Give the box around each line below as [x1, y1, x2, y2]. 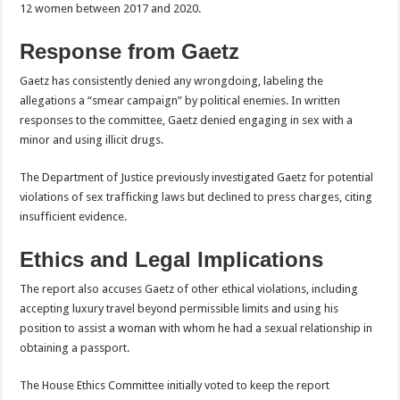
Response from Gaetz [20, 39, 240, 64]
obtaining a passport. [20, 341, 130, 355]
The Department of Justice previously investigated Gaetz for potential [20, 171, 374, 185]
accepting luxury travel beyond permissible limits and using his [20, 302, 339, 316]
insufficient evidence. [20, 210, 128, 224]
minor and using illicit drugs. [20, 133, 164, 147]
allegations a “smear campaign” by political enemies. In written [20, 94, 341, 108]
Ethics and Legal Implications [20, 247, 324, 272]
